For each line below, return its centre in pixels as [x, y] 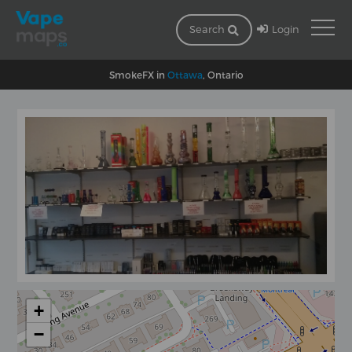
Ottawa [185, 74]
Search [208, 29]
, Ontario [223, 74]
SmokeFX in [138, 74]
